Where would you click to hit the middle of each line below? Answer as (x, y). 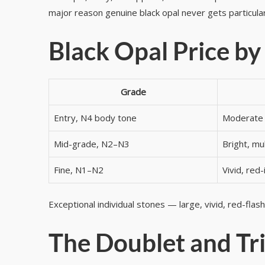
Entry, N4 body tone (95, 117)
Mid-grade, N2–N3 (92, 143)
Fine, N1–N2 (79, 169)
